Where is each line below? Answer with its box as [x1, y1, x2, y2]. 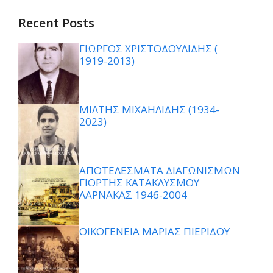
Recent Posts [18, 14, 94, 31]
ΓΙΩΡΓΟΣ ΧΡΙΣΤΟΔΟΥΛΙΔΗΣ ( [79, 41, 218, 55]
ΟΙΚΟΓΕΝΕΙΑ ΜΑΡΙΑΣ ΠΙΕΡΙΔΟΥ [79, 224, 230, 238]
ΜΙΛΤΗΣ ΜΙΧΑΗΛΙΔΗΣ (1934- [79, 102, 219, 116]
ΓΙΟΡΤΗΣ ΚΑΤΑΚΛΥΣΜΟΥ [79, 175, 199, 190]
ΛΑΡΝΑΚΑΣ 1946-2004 [79, 187, 187, 202]
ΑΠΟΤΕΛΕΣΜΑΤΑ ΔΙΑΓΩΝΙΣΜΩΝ [79, 163, 243, 177]
